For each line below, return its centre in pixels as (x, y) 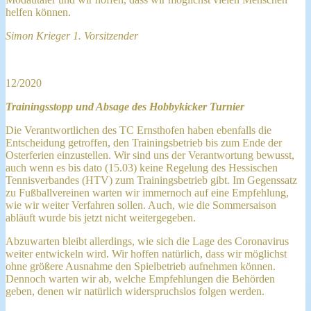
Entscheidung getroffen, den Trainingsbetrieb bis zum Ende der (144, 142)
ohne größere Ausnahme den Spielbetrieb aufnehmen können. (141, 266)
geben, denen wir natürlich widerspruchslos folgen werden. (136, 291)
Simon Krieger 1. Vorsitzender (72, 35)
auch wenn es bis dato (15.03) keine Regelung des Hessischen (142, 167)
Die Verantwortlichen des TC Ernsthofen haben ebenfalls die (138, 130)
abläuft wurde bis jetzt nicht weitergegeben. (102, 217)
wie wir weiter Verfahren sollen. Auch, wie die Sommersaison (141, 205)
